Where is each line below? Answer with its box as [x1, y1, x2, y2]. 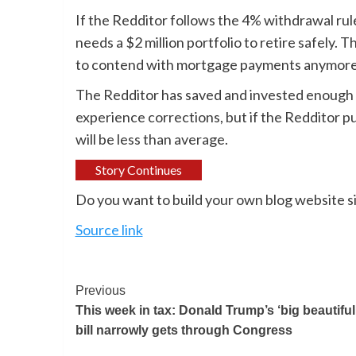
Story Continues [95, 162, 182, 178]
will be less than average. [75, 130, 228, 149]
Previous [75, 284, 126, 298]
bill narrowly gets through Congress [75, 323, 292, 338]
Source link [75, 221, 143, 239]
